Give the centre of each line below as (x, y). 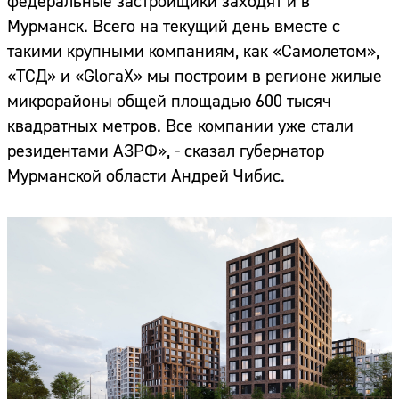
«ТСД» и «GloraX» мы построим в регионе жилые (195, 77)
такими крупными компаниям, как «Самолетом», (193, 52)
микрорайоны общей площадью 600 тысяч (169, 102)
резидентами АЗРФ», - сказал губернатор (166, 151)
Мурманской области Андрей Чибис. (146, 176)
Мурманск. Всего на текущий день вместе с (174, 27)
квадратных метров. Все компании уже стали (180, 126)
